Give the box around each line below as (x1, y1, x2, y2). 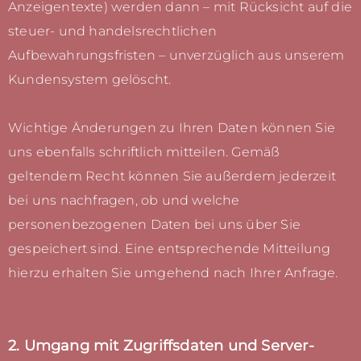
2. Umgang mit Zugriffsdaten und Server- (8, 337, 314, 355)
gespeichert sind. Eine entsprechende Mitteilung (8, 241, 331, 257)
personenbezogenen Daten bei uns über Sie (8, 217, 301, 233)
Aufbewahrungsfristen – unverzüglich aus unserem (8, 48, 345, 64)
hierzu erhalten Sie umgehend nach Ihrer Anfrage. (8, 265, 338, 281)
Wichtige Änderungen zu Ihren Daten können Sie (8, 120, 336, 136)
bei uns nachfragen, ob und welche (8, 193, 240, 209)
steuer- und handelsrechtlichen (8, 23, 217, 39)
